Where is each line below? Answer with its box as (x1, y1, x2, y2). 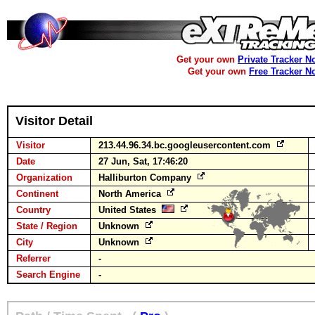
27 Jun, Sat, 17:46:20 (98, 156, 188, 167)
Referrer (16, 253, 51, 264)
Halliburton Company (98, 172, 194, 183)
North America (98, 188, 164, 199)
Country (16, 205, 51, 215)
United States (98, 205, 162, 215)
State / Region (16, 221, 77, 231)
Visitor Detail (15, 114, 93, 128)
